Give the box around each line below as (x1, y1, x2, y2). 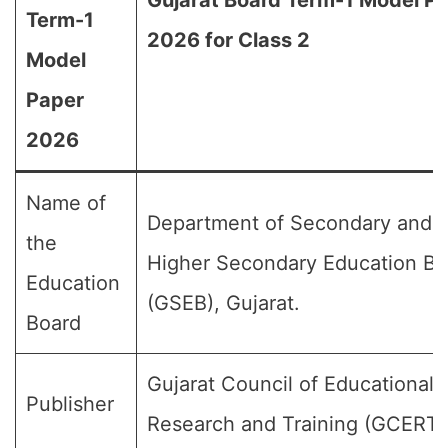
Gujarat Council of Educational (147, 372, 434, 396)
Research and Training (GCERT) (147, 412, 446, 436)
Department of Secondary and (147, 211, 432, 235)
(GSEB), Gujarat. (147, 291, 300, 315)
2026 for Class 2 (147, 28, 310, 52)
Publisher (26, 392, 114, 416)
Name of (26, 191, 106, 215)
